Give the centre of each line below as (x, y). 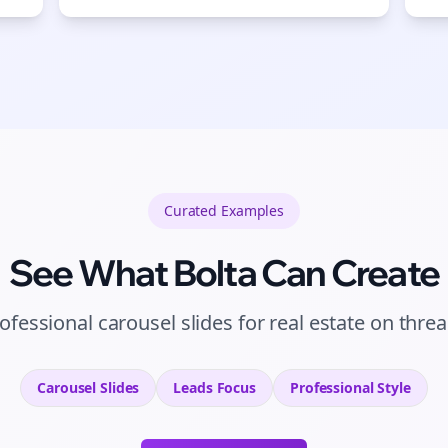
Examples (251, 210)
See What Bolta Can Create (224, 272)
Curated (190, 210)
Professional (332, 387)
